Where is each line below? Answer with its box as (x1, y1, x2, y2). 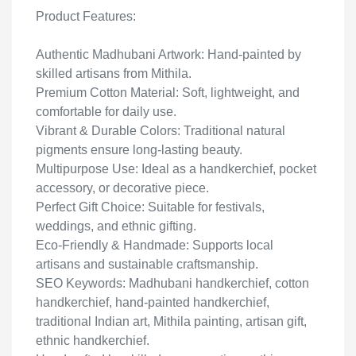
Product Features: (36, 10, 136, 23)
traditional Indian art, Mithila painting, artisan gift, (36, 315, 307, 328)
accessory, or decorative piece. (36, 181, 209, 195)
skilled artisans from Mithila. (36, 67, 192, 80)
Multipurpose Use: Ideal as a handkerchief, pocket (36, 162, 316, 176)
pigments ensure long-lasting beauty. (36, 143, 242, 157)
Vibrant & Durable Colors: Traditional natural (36, 124, 285, 137)
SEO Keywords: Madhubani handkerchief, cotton (36, 277, 309, 290)
